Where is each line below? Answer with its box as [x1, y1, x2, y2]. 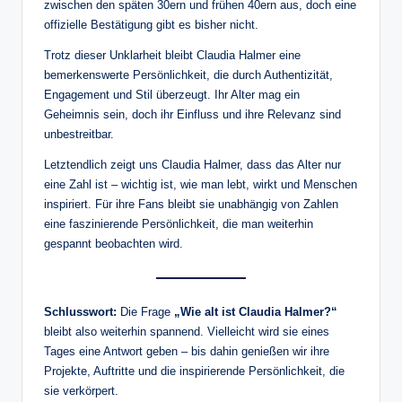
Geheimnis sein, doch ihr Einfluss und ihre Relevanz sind [44, 108, 341, 122]
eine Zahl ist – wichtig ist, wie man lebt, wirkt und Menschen [44, 178, 357, 192]
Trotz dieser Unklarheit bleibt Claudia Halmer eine [44, 48, 301, 63]
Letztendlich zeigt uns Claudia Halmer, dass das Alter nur [44, 158, 341, 172]
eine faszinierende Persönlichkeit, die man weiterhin [44, 217, 313, 232]
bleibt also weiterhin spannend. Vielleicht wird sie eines [44, 324, 329, 338]
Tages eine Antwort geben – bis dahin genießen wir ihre [44, 344, 329, 358]
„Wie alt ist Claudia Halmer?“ [174, 304, 337, 319]
